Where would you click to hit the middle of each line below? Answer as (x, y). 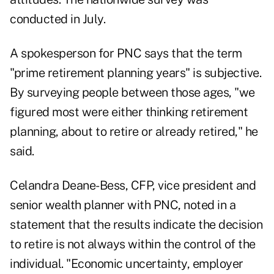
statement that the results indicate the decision (136, 225)
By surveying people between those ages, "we (132, 93)
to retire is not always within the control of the (133, 244)
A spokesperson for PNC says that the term (126, 54)
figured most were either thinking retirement (129, 112)
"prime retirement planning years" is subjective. (135, 73)
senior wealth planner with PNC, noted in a (123, 205)
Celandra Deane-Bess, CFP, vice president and (133, 186)
